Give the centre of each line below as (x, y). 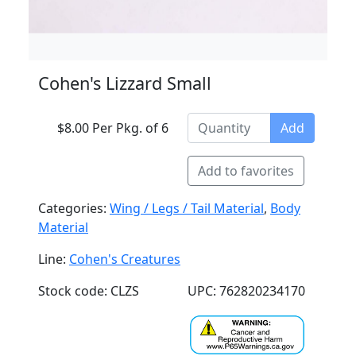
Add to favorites (246, 171)
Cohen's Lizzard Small (125, 83)
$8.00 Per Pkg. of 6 (113, 128)
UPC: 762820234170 (246, 291)
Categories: (74, 208)
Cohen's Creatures (125, 259)
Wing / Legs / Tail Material (187, 208)
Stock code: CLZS (89, 291)
